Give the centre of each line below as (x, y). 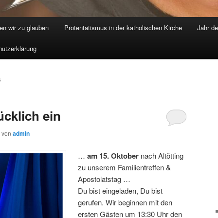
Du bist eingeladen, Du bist (120, 190)
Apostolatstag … (104, 179)
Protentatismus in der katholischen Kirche (123, 28)
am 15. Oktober (114, 155)
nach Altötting (162, 155)
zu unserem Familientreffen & (125, 167)
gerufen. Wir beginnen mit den (125, 202)
